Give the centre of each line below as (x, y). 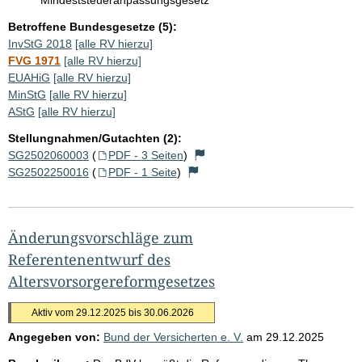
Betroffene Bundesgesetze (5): (93, 26)
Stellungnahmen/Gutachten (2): (95, 138)
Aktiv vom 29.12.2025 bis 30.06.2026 (113, 312)
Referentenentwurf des (89, 259)
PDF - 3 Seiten (145, 155)
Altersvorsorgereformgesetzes (112, 281)
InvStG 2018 (40, 43)
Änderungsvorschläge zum (101, 237)
